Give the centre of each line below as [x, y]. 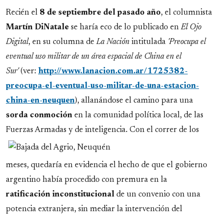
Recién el [23, 13]
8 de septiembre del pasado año [100, 13]
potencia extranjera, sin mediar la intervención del [94, 209]
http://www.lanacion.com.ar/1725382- [113, 72]
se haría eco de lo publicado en [125, 28]
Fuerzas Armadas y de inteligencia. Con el [80, 130]
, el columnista [186, 13]
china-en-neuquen [40, 101]
